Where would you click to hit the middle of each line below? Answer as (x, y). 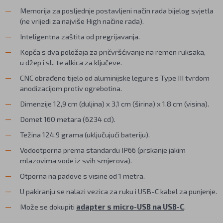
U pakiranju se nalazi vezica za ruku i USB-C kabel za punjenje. (118, 191)
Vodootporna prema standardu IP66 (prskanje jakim (103, 150)
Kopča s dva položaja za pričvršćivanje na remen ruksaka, (113, 52)
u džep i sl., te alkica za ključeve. (71, 62)
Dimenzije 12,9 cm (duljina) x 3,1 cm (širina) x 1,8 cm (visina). (114, 104)
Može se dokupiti (47, 207)
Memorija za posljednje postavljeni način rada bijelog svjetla (117, 11)
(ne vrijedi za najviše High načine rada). (82, 21)
